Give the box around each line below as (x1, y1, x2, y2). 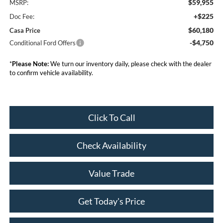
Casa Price (9, 26, 40, 34)
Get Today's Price (78, 195, 145, 207)
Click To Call (88, 111, 135, 123)
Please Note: (11, 59, 49, 68)
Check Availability (77, 139, 146, 151)
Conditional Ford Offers (9, 38, 76, 47)
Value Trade (89, 167, 134, 179)
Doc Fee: (9, 12, 34, 20)
